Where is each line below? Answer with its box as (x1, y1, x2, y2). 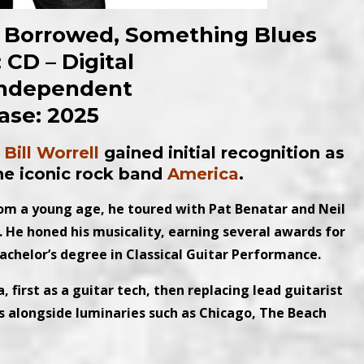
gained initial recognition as (99, 143, 344, 162)
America (167, 164, 239, 184)
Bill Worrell (4, 143, 99, 162)
